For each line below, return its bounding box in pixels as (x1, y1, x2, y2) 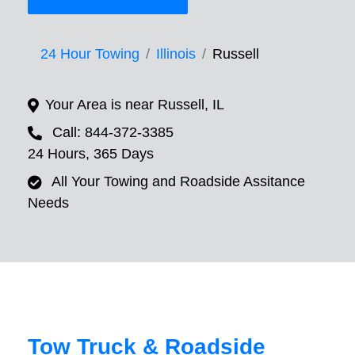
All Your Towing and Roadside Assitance (52, 174, 305, 190)
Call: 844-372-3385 (52, 124, 174, 141)
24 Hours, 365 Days (28, 146, 154, 162)
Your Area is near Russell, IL (45, 97, 224, 113)
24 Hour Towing (40, 46, 139, 63)
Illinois (156, 46, 196, 63)
